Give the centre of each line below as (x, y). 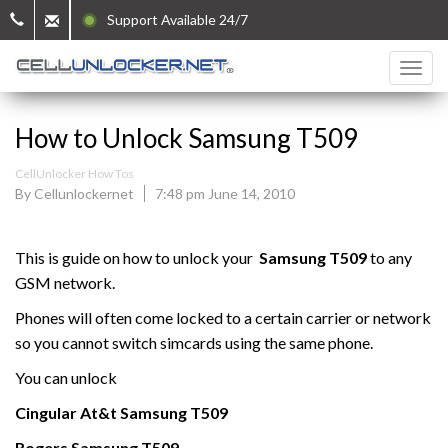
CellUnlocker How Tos (74, 173)
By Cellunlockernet (74, 193)
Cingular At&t (66, 412)
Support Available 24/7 (173, 19)
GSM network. (65, 282)
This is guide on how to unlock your (137, 257)
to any (391, 257)
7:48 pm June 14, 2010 (225, 193)
